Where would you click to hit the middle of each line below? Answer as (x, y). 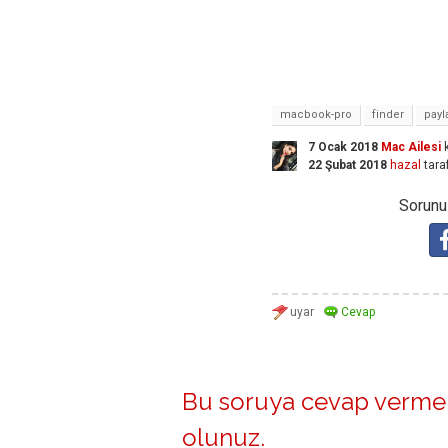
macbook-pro (316, 115)
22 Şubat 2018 (347, 165)
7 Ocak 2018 (343, 147)
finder (388, 115)
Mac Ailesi (411, 147)
